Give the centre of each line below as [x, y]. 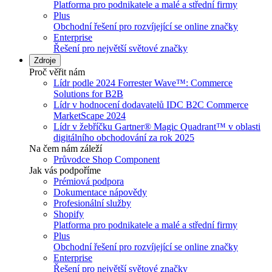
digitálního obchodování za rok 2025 [124, 138]
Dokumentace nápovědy [100, 192]
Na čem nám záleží [66, 149]
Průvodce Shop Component [107, 160]
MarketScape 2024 [90, 116]
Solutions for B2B [88, 94]
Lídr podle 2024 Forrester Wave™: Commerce [143, 83]
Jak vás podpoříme [65, 171]
